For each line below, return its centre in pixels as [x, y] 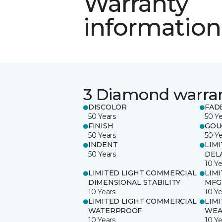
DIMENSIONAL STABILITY [135, 182]
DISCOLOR [108, 107]
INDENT [103, 144]
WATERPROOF [115, 210]
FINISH [101, 126]
